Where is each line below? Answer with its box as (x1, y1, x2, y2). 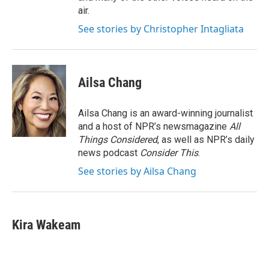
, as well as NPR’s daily (157, 134, 255, 145)
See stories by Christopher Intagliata (78, 22, 244, 35)
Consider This (140, 147, 198, 159)
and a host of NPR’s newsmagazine (78, 121, 229, 132)
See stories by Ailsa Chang (78, 165, 196, 178)
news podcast (78, 147, 140, 159)
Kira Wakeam (12, 217, 80, 232)
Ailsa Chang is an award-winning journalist (78, 107, 253, 119)
